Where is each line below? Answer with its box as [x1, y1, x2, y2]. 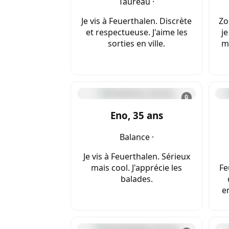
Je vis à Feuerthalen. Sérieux [83, 150, 190, 162]
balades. [120, 173, 153, 185]
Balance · [119, 131, 154, 143]
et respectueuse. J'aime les [85, 27, 188, 38]
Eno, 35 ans [110, 109, 163, 122]
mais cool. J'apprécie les [91, 162, 182, 173]
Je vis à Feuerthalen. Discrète [81, 15, 192, 27]
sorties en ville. [108, 38, 165, 50]
